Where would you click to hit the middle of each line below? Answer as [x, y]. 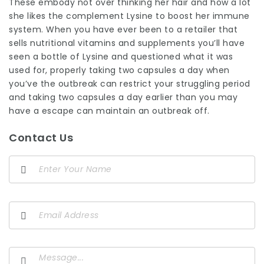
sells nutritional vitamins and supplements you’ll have [127, 43]
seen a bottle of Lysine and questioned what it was [121, 57]
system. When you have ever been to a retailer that [123, 30]
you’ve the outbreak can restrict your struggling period [130, 84]
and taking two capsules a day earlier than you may [123, 98]
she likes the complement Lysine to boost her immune [129, 16]
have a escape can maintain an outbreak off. [109, 111]
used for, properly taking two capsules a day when [119, 70]
